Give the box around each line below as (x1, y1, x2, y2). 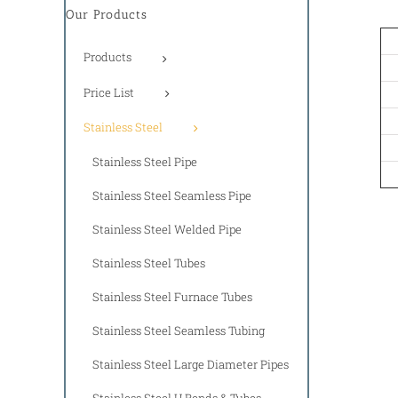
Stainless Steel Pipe (92, 153, 197, 170)
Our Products (66, 6, 147, 22)
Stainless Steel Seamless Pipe (92, 187, 251, 203)
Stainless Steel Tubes (92, 254, 205, 271)
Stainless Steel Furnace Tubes (92, 288, 252, 305)
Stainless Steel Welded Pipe (92, 220, 242, 237)
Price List (84, 84, 134, 100)
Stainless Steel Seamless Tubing (92, 322, 265, 338)
